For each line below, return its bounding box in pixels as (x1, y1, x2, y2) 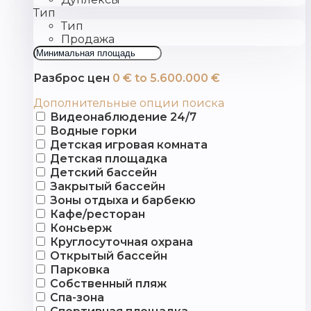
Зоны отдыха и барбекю (50, 194, 196, 208)
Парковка (50, 263, 110, 277)
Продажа (61, 33, 115, 47)
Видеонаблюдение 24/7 (50, 110, 196, 124)
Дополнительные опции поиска (33, 96, 224, 110)
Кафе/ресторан (50, 208, 145, 221)
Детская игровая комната (50, 138, 208, 152)
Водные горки (50, 124, 137, 138)
